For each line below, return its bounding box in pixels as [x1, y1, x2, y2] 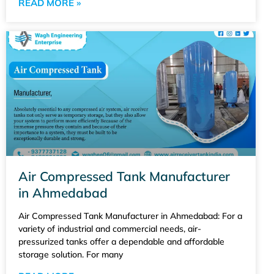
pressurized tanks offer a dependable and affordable [18, 235, 224, 247]
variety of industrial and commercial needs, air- [18, 223, 201, 234]
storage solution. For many [18, 248, 123, 260]
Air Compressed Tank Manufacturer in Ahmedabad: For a [18, 210, 242, 221]
